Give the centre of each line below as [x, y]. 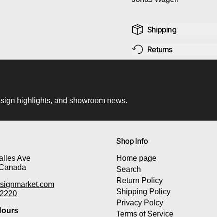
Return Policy [140, 180]
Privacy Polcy [140, 203]
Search [129, 169]
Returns [160, 49]
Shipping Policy [144, 192]
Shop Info [132, 141]
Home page [137, 158]
